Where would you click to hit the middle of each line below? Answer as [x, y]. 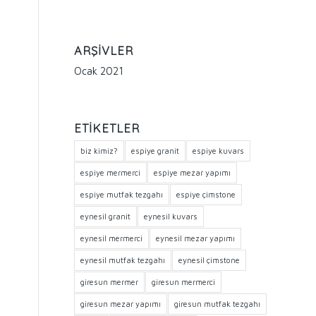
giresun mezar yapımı [121, 304]
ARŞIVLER [104, 50]
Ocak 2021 [99, 71]
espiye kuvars [219, 151]
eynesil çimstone [209, 260]
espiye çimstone [206, 194]
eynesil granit [106, 216]
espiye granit [156, 151]
